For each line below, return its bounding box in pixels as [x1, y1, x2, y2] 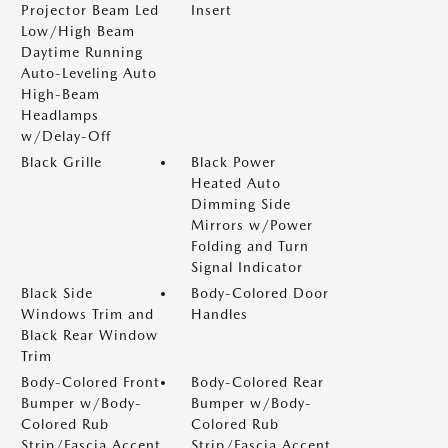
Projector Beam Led [21, 2, 159, 18]
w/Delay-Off [21, 128, 111, 144]
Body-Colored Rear [191, 374, 324, 390]
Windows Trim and [21, 306, 154, 322]
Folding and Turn [191, 238, 309, 254]
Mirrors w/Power [191, 217, 313, 233]
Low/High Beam [21, 23, 135, 39]
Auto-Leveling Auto [21, 65, 157, 81]
